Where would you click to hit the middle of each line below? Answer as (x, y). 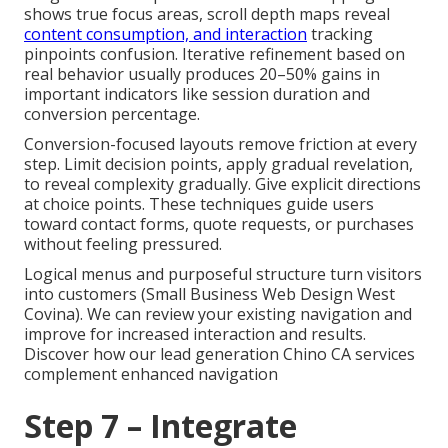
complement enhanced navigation (151, 373)
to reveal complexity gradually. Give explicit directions (222, 183)
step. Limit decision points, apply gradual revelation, (218, 163)
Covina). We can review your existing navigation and (218, 313)
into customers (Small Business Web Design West (209, 293)
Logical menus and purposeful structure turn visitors (223, 273)
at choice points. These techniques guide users (199, 203)
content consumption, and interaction (165, 33)
